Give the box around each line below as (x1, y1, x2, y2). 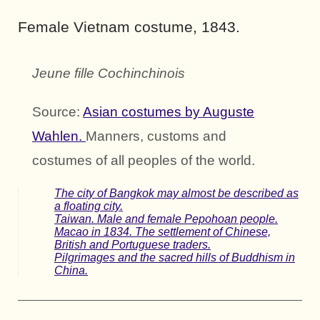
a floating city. (54, 199, 123, 212)
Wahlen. (32, 128, 86, 144)
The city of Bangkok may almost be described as (54, 186, 299, 199)
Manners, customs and (86, 128, 226, 144)
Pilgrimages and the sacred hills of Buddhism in (54, 251, 295, 264)
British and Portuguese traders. (54, 238, 211, 251)
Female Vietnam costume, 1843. (18, 18, 240, 35)
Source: (32, 104, 83, 119)
